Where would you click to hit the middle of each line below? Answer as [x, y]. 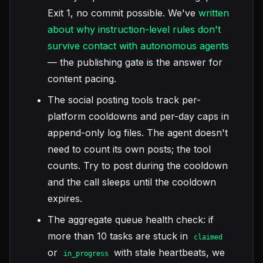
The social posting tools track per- [124, 100]
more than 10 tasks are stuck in [119, 236]
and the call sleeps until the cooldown [132, 182]
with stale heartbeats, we [168, 253]
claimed [208, 237]
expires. [65, 199]
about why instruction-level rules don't [134, 30]
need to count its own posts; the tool [129, 149]
